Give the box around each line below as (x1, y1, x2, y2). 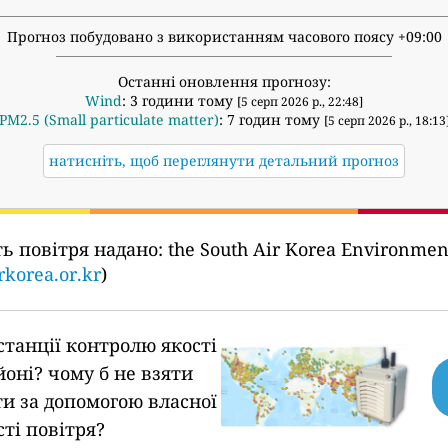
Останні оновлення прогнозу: (117, 72, 331, 92)
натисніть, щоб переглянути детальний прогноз (49, 151, 399, 171)
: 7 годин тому (218, 110, 324, 130)
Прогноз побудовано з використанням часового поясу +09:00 (6, 27, 442, 47)
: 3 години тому (122, 91, 237, 111)
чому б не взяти (48, 361, 194, 386)
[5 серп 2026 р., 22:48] (237, 93, 363, 111)
